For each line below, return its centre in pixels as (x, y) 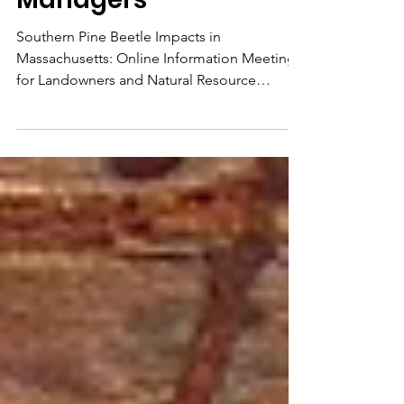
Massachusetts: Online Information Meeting (156, 112)
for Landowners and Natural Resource (136, 134)
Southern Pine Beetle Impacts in (119, 91)
